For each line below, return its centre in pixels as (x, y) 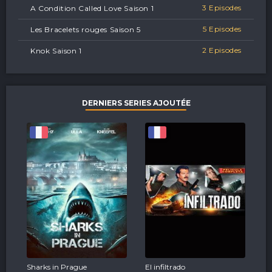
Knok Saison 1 (56, 51)
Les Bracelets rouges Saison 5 (86, 29)
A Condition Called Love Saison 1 (92, 8)
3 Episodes (222, 8)
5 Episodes (222, 29)
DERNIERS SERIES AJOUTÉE (136, 103)
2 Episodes (222, 50)
